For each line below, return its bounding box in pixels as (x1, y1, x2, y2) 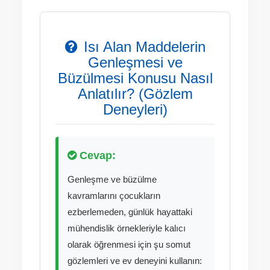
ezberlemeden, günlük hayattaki (67, 207, 192, 217)
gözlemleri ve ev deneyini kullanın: (67, 256, 202, 266)
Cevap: (77, 149, 116, 162)
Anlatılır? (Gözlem (77, 86, 193, 102)
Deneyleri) (102, 101, 168, 118)
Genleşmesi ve (87, 54, 183, 71)
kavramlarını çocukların (67, 190, 160, 201)
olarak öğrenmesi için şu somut (67, 239, 190, 250)
